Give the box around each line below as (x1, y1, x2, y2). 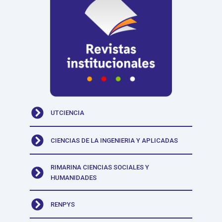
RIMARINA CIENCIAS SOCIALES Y (51, 164, 150, 171)
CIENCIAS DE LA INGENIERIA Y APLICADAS (51, 137, 178, 145)
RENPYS (51, 201, 75, 209)
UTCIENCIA (51, 109, 85, 117)
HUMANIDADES (51, 174, 97, 182)
